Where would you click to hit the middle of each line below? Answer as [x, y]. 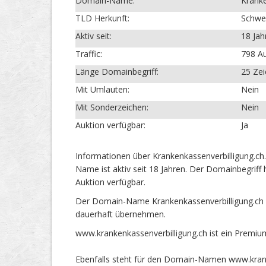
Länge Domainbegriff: [117, 72]
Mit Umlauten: [102, 90]
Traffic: [89, 54]
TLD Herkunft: [102, 18]
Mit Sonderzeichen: [112, 107]
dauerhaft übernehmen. [121, 214]
